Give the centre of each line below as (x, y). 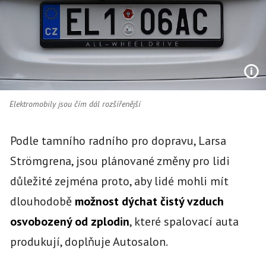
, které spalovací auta (184, 221)
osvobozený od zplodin (69, 221)
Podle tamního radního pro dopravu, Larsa (118, 140)
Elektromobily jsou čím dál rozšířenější (75, 104)
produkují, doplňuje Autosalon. (89, 241)
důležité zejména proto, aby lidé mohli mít (119, 181)
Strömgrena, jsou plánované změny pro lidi (120, 161)
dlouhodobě (42, 201)
